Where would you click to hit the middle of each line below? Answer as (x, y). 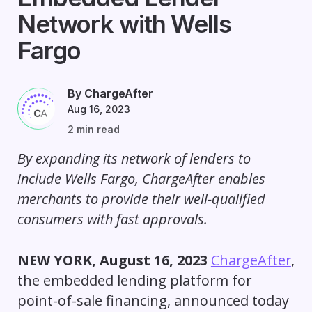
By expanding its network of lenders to (134, 159)
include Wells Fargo (76, 179)
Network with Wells (124, 24)
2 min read (93, 130)
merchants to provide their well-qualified (141, 199)
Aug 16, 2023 (99, 109)
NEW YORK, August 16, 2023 (112, 260)
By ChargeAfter (110, 94)
